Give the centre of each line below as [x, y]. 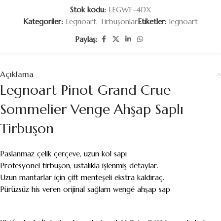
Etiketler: [152, 22]
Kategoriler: [43, 22]
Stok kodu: [89, 10]
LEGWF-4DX [130, 10]
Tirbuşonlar [119, 22]
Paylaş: [86, 39]
